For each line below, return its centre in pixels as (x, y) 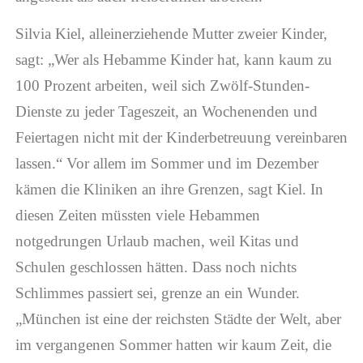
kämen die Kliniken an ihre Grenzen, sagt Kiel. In (169, 190)
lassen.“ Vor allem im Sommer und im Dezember (167, 164)
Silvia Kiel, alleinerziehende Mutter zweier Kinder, (171, 34)
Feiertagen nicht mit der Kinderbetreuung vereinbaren (181, 138)
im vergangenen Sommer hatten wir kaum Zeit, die (173, 345)
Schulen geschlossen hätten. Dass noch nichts (156, 267)
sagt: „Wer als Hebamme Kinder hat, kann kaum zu (173, 60)
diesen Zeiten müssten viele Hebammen (137, 216)
